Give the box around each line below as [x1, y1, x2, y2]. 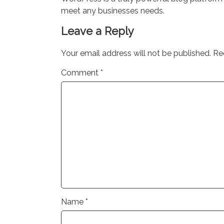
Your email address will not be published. [61, 48, 211, 58]
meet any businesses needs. [61, 6, 164, 15]
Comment [61, 68, 100, 77]
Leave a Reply [61, 24, 134, 37]
